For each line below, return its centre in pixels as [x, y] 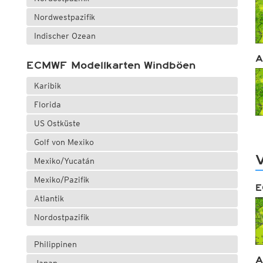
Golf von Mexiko [64, 142]
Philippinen [55, 245]
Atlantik [49, 199]
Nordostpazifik [61, 218]
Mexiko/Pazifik [61, 180]
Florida [47, 105]
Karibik [47, 86]
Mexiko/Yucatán [64, 161]
